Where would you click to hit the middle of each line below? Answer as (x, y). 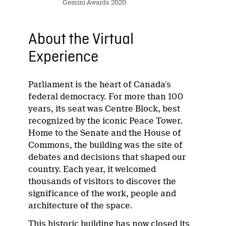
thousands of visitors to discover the (102, 181)
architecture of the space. (81, 205)
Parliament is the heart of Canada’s (100, 84)
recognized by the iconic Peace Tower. (106, 121)
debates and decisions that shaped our (107, 157)
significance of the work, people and (102, 193)
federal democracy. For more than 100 (106, 96)
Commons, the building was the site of (106, 145)
